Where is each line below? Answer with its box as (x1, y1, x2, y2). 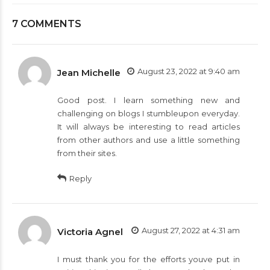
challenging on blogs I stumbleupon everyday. (57, 108, 240, 118)
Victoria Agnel (57, 225, 123, 237)
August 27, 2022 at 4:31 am (142, 225, 240, 235)
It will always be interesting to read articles (57, 121, 240, 131)
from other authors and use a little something (57, 134, 240, 145)
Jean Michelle (57, 66, 121, 78)
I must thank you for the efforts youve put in (57, 254, 240, 264)
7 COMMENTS (12, 17, 81, 30)
